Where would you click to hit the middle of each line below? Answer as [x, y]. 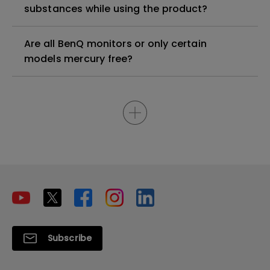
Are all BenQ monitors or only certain [115, 44]
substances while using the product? [116, 9]
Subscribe [70, 238]
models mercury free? [79, 59]
